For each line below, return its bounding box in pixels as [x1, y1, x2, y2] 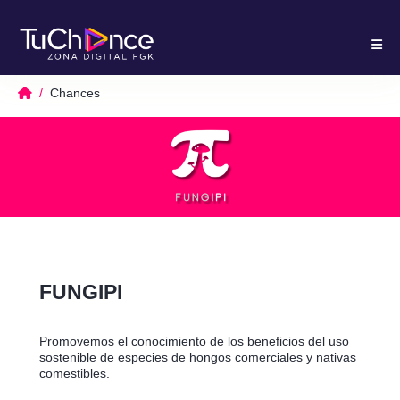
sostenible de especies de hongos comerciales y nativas [39, 350, 356, 365]
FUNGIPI [39, 280, 122, 304]
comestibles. [39, 366, 110, 381]
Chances [50, 86, 100, 101]
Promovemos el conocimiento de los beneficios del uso [39, 334, 349, 349]
